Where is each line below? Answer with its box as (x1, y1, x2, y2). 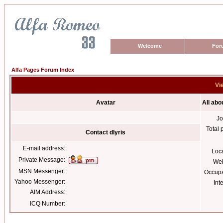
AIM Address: (30, 189, 65, 196)
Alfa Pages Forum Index (11, 67, 74, 73)
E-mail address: (23, 145, 65, 152)
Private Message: (18, 156, 65, 163)
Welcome (138, 43, 162, 49)
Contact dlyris (86, 129, 126, 136)
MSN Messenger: (18, 168, 65, 175)
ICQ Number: (30, 200, 65, 207)
